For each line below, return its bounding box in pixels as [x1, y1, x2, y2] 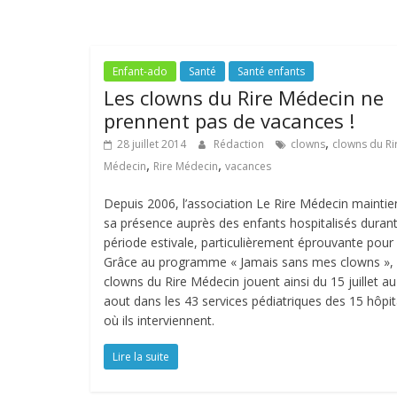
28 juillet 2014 [117, 136, 186, 152]
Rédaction [214, 136, 267, 152]
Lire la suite [113, 349, 169, 364]
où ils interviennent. [104, 312, 214, 329]
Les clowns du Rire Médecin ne [104, 84, 384, 111]
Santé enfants [237, 64, 305, 79]
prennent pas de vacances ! [104, 107, 354, 134]
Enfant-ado [113, 64, 167, 79]
